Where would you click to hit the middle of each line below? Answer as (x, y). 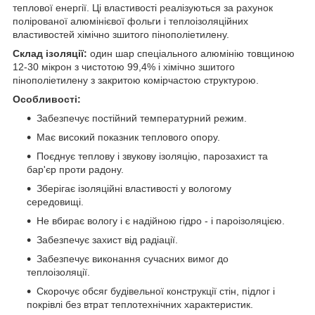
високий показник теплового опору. (138, 137)
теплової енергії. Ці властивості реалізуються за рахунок (143, 7)
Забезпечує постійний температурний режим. (142, 118)
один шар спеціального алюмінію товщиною (191, 53)
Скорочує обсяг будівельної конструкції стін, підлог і (156, 291)
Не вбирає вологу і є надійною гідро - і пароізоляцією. (161, 220)
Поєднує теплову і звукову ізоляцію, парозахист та (152, 156)
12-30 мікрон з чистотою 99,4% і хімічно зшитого (124, 66)
